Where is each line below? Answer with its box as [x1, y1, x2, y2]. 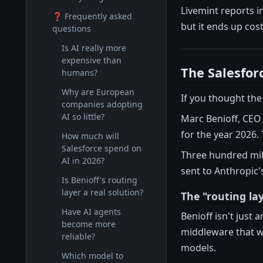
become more [62, 218, 116, 230]
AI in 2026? [62, 155, 104, 166]
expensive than [62, 55, 122, 66]
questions [52, 23, 91, 34]
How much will [62, 130, 119, 141]
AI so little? [62, 111, 104, 122]
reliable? [62, 231, 95, 242]
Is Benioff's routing [62, 174, 137, 186]
